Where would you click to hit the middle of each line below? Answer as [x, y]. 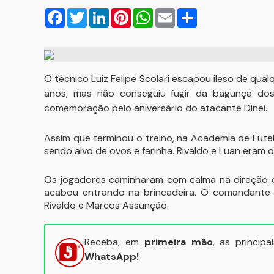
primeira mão [178, 242]
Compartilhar [226, 13]
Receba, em [114, 242]
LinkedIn [127, 13]
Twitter [103, 13]
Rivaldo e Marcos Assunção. [106, 205]
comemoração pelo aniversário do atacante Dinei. [156, 108]
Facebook [87, 13]
